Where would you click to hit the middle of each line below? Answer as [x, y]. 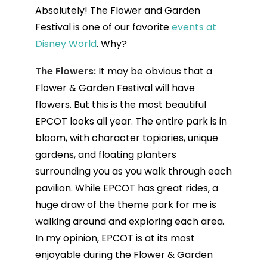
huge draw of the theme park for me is [125, 204]
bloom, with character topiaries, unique [126, 138]
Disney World [66, 44]
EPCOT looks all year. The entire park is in [131, 121]
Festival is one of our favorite [103, 27]
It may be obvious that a [155, 71]
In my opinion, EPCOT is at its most [115, 238]
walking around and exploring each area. [130, 221]
